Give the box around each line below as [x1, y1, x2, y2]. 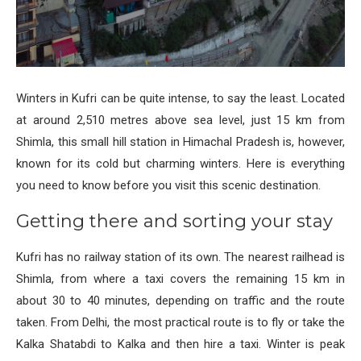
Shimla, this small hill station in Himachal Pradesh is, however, [16, 135, 345, 150]
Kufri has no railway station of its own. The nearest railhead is [16, 250, 345, 265]
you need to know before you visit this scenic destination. [16, 178, 321, 193]
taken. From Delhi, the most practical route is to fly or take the [16, 315, 345, 330]
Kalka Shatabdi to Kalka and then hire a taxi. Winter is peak [16, 337, 345, 352]
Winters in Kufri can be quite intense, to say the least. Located [16, 91, 345, 106]
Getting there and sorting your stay [16, 210, 333, 233]
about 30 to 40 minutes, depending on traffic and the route [16, 293, 345, 309]
